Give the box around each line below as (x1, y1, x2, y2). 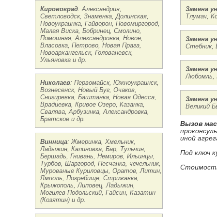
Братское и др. (40, 115, 85, 123)
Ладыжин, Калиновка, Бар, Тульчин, (40, 145, 146, 153)
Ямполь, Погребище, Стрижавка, (40, 174, 139, 182)
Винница (40, 138, 67, 145)
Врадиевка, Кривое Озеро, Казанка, (40, 101, 145, 108)
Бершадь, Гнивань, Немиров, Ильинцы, (40, 153, 155, 160)
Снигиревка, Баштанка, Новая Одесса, (40, 93, 156, 101)
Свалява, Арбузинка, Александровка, (40, 108, 149, 115)
